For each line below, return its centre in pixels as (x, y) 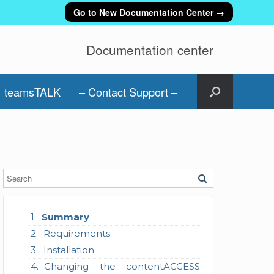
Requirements (76, 233)
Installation (68, 250)
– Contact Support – (128, 92)
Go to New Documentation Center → (149, 12)
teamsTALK (33, 92)
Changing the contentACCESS (122, 266)
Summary (65, 217)
